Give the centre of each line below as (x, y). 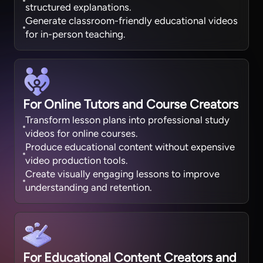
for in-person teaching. (75, 34)
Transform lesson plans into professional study (128, 120)
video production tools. (77, 161)
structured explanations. (78, 7)
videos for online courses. (82, 134)
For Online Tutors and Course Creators (131, 104)
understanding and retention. (89, 188)
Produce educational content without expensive (130, 147)
